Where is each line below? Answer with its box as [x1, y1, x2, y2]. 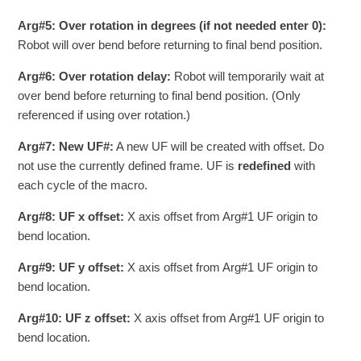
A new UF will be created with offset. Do [114, 139, 325, 153]
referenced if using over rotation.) [18, 107, 191, 122]
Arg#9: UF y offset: [18, 259, 125, 274]
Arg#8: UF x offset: [18, 209, 125, 223]
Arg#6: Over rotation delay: [18, 68, 172, 83]
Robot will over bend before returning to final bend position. [18, 37, 323, 52]
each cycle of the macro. [18, 177, 148, 192]
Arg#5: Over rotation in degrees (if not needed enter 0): [18, 18, 327, 32]
